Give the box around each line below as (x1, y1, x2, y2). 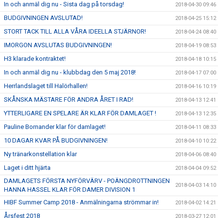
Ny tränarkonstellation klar (4, 150, 77, 158)
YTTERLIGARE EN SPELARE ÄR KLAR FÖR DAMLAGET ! (4, 109, 156, 117)
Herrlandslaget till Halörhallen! (4, 82, 88, 90)
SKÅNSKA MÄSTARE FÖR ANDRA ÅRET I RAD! (4, 96, 133, 104)
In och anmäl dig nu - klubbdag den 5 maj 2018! (4, 69, 136, 76)
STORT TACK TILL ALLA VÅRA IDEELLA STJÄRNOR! (4, 28, 146, 36)
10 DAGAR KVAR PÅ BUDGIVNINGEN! (4, 137, 108, 145)
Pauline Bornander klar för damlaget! (4, 123, 106, 131)
